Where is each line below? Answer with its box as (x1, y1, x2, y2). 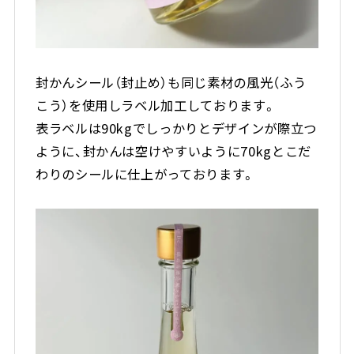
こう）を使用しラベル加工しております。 (35, 96, 277, 115)
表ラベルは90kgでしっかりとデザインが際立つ (35, 119, 317, 138)
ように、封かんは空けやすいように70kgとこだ (35, 141, 311, 161)
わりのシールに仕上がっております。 (35, 164, 256, 184)
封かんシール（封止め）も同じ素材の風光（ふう (35, 73, 307, 92)
